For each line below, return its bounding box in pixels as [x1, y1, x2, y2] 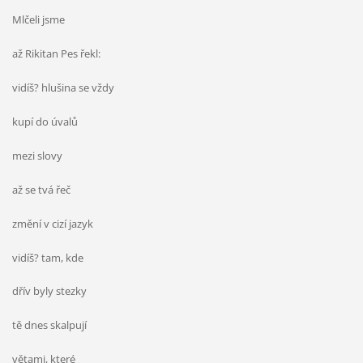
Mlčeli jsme [11, 11, 65, 27]
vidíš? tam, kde [11, 250, 83, 265]
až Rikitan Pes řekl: [11, 45, 100, 61]
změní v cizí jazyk [11, 216, 93, 231]
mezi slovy [11, 147, 62, 163]
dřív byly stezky [11, 284, 87, 299]
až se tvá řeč [11, 181, 70, 197]
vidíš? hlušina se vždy [11, 79, 114, 95]
